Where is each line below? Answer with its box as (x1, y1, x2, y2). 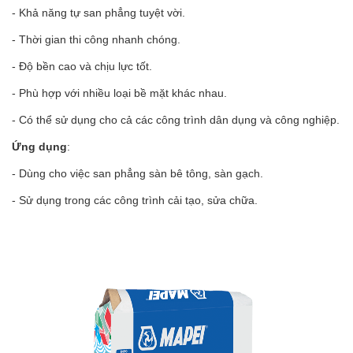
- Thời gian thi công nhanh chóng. (12, 32, 180, 46)
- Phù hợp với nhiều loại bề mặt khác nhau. (12, 86, 227, 99)
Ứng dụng (12, 139, 67, 153)
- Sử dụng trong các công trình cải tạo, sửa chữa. (12, 193, 258, 206)
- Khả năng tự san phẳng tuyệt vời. (12, 6, 185, 19)
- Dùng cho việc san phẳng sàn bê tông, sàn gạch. (12, 166, 263, 180)
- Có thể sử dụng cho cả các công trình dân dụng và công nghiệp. (12, 113, 340, 126)
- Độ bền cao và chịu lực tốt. (12, 59, 152, 72)
